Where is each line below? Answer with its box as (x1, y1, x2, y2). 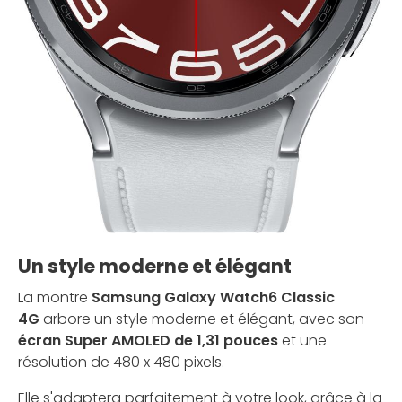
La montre (18, 286, 92, 308)
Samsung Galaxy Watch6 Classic (92, 286, 335, 308)
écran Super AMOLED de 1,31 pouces (18, 329, 278, 351)
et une (278, 329, 327, 351)
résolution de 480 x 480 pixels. (18, 351, 224, 372)
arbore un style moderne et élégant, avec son (43, 308, 364, 329)
